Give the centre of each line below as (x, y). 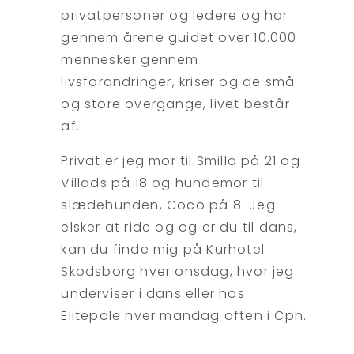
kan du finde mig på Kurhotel (163, 250)
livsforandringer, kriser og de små (178, 82)
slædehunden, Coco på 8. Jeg (168, 205)
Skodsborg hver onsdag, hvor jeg (178, 272)
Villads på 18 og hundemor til (163, 183)
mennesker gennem (130, 60)
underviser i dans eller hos (153, 294)
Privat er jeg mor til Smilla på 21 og (181, 161)
